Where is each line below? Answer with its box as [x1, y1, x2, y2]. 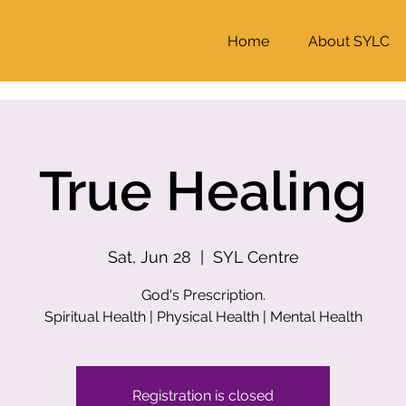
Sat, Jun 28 [107, 247, 191, 266]
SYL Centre [212, 247, 299, 266]
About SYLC [308, 32, 391, 50]
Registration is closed [132, 387, 274, 404]
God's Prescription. [140, 286, 266, 304]
